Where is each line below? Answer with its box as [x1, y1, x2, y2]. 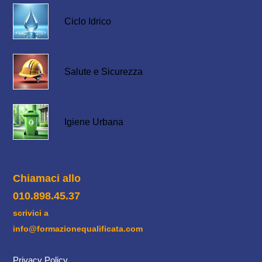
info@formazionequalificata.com [13, 223, 143, 233]
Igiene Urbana [64, 117, 124, 127]
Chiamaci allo [13, 172, 81, 184]
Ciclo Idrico [64, 16, 112, 27]
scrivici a [13, 208, 49, 218]
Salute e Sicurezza [64, 67, 143, 77]
